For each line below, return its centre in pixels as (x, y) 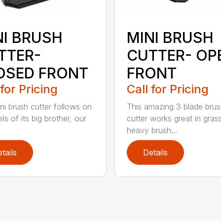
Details (155, 152)
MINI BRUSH (170, 37)
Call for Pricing (167, 89)
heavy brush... (152, 130)
